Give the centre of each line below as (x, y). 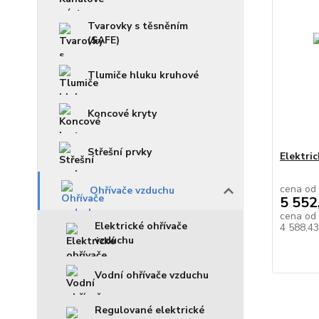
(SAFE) (104, 40)
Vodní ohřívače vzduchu (152, 275)
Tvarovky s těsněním (138, 26)
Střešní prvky (120, 152)
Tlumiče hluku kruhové (143, 75)
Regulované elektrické (150, 310)
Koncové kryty (122, 113)
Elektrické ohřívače (141, 226)
